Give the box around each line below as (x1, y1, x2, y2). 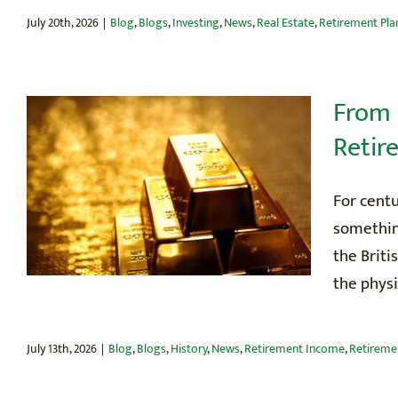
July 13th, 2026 (27, 338, 97, 359)
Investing (172, 12, 219, 33)
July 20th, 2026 (27, 12, 99, 33)
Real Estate (257, 12, 314, 33)
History (171, 338, 207, 359)
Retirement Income (244, 338, 345, 359)
